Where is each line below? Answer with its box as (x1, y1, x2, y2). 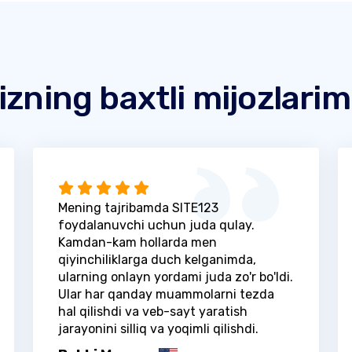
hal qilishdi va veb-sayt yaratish (57, 303, 247, 319)
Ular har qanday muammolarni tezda (57, 286, 274, 302)
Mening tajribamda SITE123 (57, 200, 218, 215)
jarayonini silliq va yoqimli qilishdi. (57, 321, 258, 336)
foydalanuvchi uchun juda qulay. (57, 217, 255, 233)
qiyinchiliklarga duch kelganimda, (57, 251, 256, 267)
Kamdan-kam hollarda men (57, 234, 217, 250)
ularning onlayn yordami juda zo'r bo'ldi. (57, 269, 293, 284)
